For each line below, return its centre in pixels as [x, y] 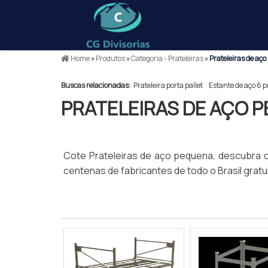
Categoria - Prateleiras [167, 58]
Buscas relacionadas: [96, 85]
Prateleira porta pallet [168, 85]
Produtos [110, 58]
